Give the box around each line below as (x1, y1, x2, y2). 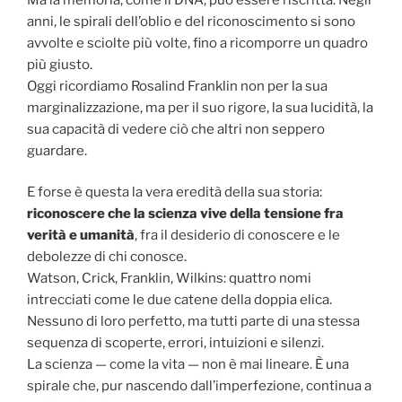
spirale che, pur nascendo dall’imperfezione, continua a (27, 378, 371, 395)
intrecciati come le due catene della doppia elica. (27, 292, 332, 309)
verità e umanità (27, 227, 135, 244)
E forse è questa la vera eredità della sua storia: (27, 184, 322, 201)
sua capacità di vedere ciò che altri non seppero (27, 120, 325, 137)
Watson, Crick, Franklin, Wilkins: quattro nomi (27, 270, 311, 287)
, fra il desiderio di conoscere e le (135, 227, 340, 244)
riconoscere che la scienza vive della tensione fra (27, 205, 344, 223)
